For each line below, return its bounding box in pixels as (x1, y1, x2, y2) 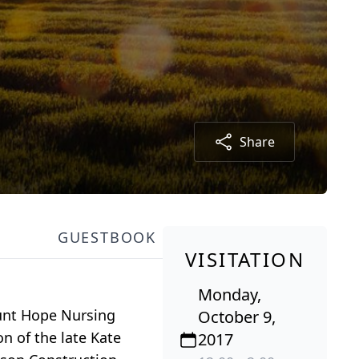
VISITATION (185, 246, 305, 273)
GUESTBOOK (57, 228, 156, 248)
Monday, (198, 284, 261, 306)
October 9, (198, 306, 276, 329)
